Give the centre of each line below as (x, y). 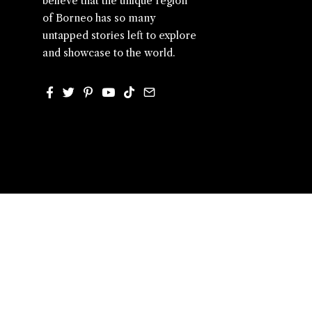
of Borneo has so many (99, 18)
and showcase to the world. (109, 53)
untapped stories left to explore (119, 36)
